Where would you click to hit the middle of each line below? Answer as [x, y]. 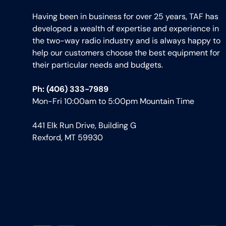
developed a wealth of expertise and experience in [126, 29]
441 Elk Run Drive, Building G [84, 126]
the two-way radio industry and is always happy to [126, 41]
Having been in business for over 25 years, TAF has [125, 17]
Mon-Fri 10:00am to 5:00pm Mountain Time [113, 101]
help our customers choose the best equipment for [126, 53]
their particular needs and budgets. [98, 65]
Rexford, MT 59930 [68, 138]
